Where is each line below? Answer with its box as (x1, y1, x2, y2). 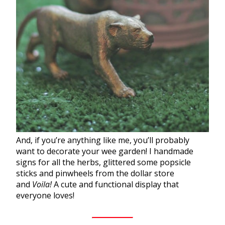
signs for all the (16, 156, 77, 168)
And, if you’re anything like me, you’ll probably (16, 134, 189, 146)
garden (119, 145, 146, 157)
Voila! (32, 178, 52, 190)
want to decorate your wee (16, 145, 119, 157)
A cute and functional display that (52, 178, 179, 190)
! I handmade (146, 145, 193, 157)
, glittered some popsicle (99, 156, 191, 168)
